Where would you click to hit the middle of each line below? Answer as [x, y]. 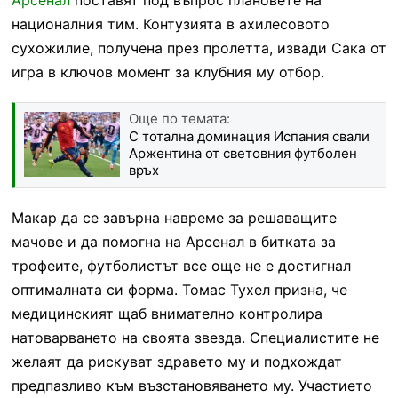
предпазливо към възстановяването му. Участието [191, 385]
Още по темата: [179, 118]
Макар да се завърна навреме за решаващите [174, 217]
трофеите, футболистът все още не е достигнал [181, 265]
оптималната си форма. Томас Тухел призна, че [179, 289]
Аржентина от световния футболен [243, 153]
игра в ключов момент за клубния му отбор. [167, 72]
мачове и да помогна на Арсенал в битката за [173, 241]
